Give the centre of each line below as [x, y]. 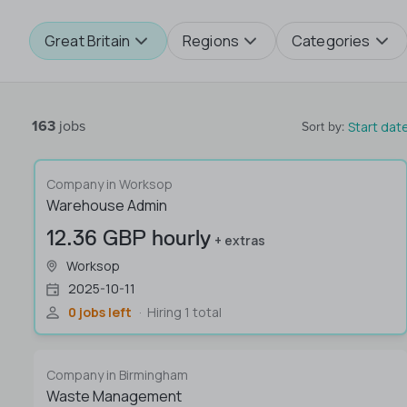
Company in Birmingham [117, 375]
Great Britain [87, 41]
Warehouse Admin [107, 205]
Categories [331, 41]
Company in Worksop [109, 184]
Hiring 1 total [184, 312]
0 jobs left [100, 312]
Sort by [322, 127]
